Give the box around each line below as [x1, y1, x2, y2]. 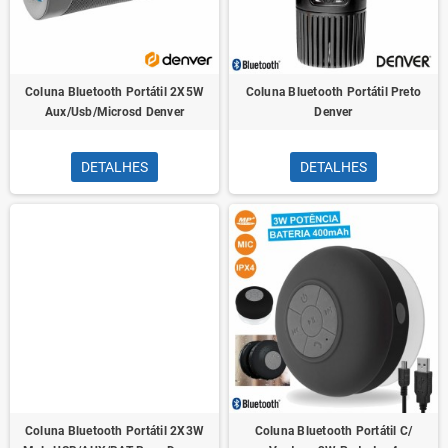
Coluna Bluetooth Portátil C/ [254, 424, 413, 438]
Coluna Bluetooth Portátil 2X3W [24, 424, 205, 438]
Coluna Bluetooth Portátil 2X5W [24, 85, 205, 99]
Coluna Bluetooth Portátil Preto [245, 85, 422, 99]
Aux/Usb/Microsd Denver [44, 105, 185, 119]
